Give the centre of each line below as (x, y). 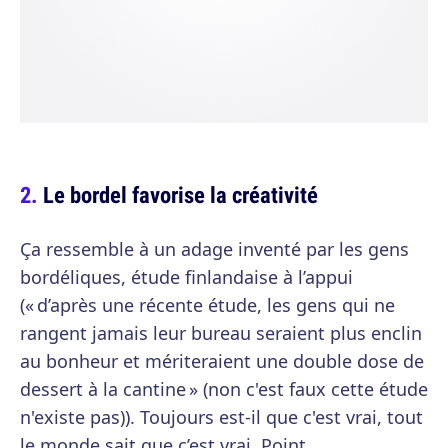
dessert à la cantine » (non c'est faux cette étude (224, 389)
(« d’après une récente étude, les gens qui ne (207, 305)
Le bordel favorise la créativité (180, 194)
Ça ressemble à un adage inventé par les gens (214, 249)
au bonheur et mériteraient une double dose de (222, 361)
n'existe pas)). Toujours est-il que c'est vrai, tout (221, 417)
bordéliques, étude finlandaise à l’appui (186, 277)
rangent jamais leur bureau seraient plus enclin (221, 333)
